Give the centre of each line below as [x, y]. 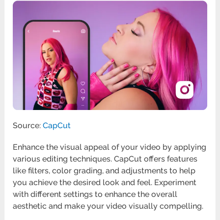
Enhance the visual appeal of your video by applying [110, 147]
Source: [28, 126]
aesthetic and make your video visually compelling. [108, 206]
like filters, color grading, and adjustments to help [104, 171]
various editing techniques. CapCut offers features [105, 159]
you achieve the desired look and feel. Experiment [105, 183]
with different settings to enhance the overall [95, 194]
